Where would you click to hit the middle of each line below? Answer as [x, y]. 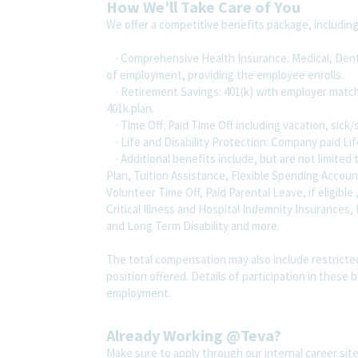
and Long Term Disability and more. [194, 225]
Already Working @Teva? [194, 335]
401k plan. [131, 108]
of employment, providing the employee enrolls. [226, 74]
